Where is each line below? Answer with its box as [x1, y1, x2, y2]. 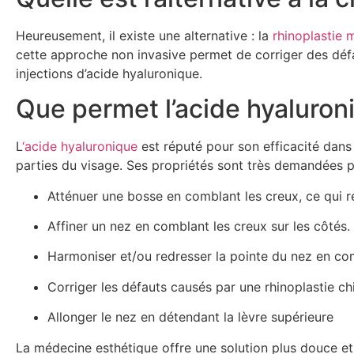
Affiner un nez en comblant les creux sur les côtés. [47, 217, 350, 234]
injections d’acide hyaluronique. [16, 65, 202, 81]
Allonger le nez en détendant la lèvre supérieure [47, 309, 333, 326]
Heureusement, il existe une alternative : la [16, 27, 273, 43]
